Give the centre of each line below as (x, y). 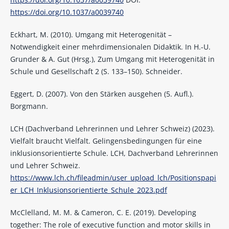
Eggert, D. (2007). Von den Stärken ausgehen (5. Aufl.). (102, 94)
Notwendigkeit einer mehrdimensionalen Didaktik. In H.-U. (110, 47)
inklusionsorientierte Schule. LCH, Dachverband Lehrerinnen (114, 153)
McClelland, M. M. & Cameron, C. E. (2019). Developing (103, 213)
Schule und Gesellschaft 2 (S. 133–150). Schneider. (96, 72)
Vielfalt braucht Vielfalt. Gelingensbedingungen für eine (106, 141)
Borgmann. (29, 106)
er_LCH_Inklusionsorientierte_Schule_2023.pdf (88, 190)
